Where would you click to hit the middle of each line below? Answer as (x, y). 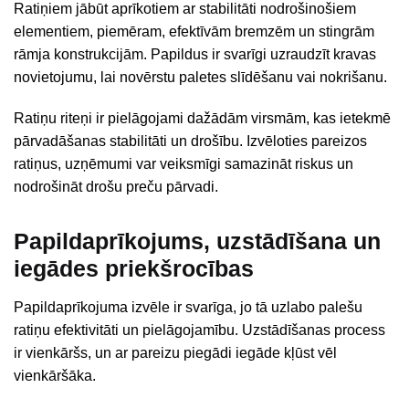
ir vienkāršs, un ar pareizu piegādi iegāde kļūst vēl (175, 353)
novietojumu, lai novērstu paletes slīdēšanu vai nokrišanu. (200, 78)
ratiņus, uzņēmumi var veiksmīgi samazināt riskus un (184, 163)
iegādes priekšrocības (134, 269)
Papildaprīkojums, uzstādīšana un (197, 241)
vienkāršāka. (55, 376)
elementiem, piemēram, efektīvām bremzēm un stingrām (194, 32)
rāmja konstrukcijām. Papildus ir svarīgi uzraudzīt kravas (195, 55)
